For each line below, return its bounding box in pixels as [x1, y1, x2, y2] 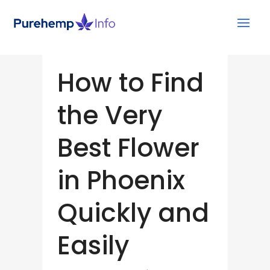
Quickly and [57, 195, 209, 231]
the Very [57, 97, 162, 133]
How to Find [57, 64, 204, 101]
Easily [57, 227, 129, 263]
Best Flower [57, 130, 199, 166]
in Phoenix [57, 162, 185, 198]
